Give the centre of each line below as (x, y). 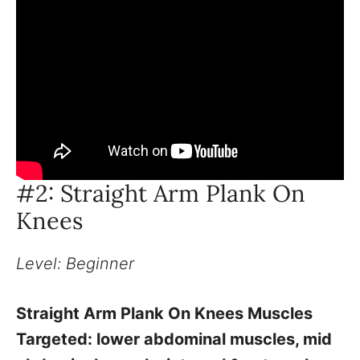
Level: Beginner (75, 264)
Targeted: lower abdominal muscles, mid (174, 340)
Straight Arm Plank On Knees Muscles (164, 314)
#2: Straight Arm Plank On (161, 194)
